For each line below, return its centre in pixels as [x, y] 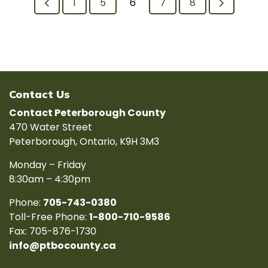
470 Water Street [51, 127]
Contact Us [39, 94]
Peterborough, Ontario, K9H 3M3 [84, 141]
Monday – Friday [48, 165]
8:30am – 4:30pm [50, 179]
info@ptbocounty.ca [63, 246]
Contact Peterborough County [87, 113]
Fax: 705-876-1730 [53, 231]
